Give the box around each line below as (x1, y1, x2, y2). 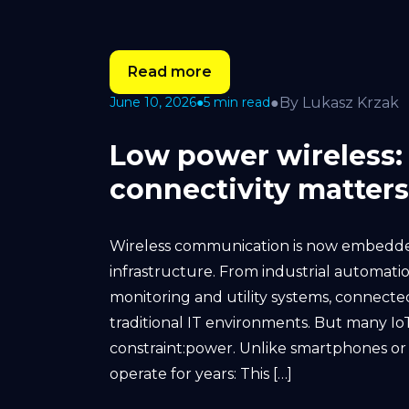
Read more (128, 62, 212, 80)
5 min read (204, 94, 270, 110)
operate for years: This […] (110, 364, 292, 383)
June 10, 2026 (110, 94, 196, 110)
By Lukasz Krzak (279, 93, 399, 111)
